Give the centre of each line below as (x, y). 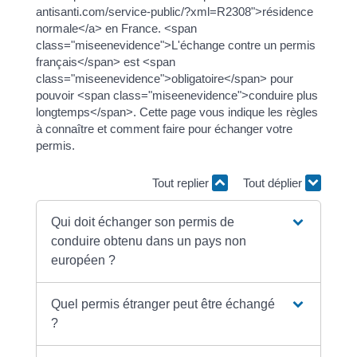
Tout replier (182, 183)
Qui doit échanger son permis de (143, 222)
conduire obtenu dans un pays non (149, 241)
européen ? (84, 260)
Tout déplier (275, 183)
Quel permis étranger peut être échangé (163, 304)
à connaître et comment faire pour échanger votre (164, 128)
